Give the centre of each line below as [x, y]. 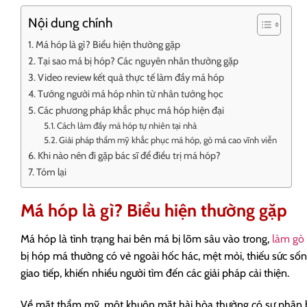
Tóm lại [51, 172]
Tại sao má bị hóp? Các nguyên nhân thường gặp [138, 61]
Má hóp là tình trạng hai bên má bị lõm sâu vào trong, [146, 239]
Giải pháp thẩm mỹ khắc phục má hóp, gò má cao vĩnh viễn [168, 140]
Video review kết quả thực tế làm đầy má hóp [131, 78]
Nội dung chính [70, 22]
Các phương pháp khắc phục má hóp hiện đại [131, 111]
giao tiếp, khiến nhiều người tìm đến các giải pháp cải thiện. [155, 273]
